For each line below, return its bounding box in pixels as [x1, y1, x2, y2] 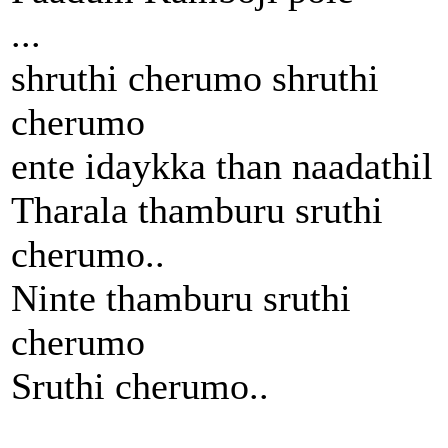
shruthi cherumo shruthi [11, 56, 379, 99]
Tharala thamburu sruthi [11, 188, 383, 231]
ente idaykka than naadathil [11, 144, 433, 187]
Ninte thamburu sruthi [11, 276, 351, 319]
